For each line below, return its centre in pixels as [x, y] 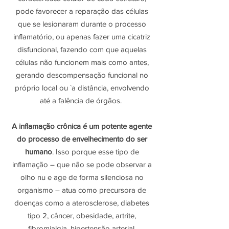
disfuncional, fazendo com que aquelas [82, 49]
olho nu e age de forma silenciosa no [82, 177]
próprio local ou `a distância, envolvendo [82, 88]
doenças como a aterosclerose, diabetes [82, 203]
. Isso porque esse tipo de [95, 152]
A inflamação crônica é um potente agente [82, 126]
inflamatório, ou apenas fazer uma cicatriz [82, 37]
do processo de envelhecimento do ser [82, 139]
